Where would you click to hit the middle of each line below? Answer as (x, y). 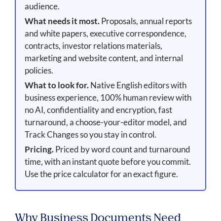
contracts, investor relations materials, (93, 46)
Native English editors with (137, 85)
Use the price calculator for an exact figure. (101, 174)
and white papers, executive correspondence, (105, 34)
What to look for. (56, 85)
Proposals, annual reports (146, 21)
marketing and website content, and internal (104, 58)
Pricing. (39, 149)
